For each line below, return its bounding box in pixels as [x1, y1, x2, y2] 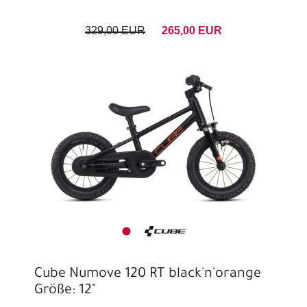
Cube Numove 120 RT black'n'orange [34, 267, 261, 283]
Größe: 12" [34, 284, 96, 299]
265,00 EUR [162, 25, 222, 37]
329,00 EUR [85, 25, 145, 37]
